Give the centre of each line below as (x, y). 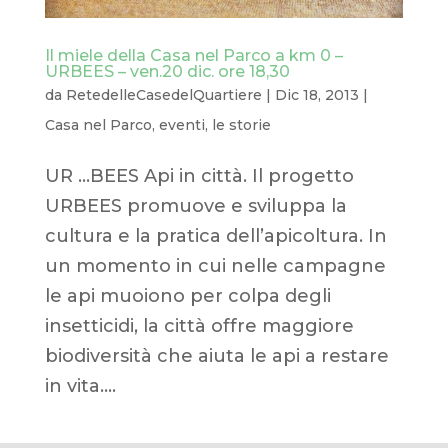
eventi (181, 124)
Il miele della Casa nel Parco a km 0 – (193, 55)
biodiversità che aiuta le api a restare (216, 355)
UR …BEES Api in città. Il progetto (199, 175)
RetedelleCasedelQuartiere (163, 94)
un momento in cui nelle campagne (215, 265)
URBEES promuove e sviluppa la (195, 205)
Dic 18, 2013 (316, 94)
